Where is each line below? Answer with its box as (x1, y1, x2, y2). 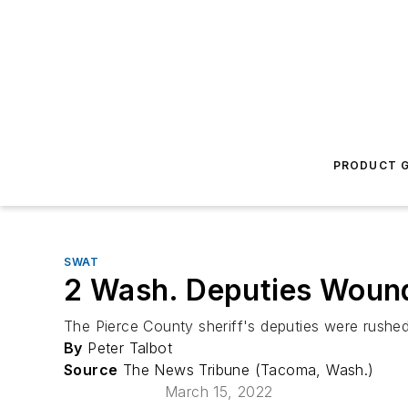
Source (64, 361, 118, 379)
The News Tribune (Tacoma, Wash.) (117, 361, 374, 379)
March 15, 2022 (165, 382, 273, 401)
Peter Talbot (82, 339, 173, 357)
